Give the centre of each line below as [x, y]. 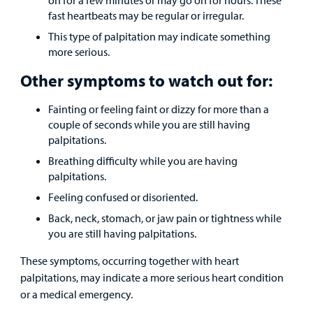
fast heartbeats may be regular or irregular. [146, 15]
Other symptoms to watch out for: [146, 80]
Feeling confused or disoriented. [123, 197]
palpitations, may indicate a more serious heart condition [152, 277]
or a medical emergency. [77, 294]
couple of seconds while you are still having [149, 124]
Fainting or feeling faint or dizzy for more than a [158, 109]
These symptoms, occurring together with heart [129, 260]
